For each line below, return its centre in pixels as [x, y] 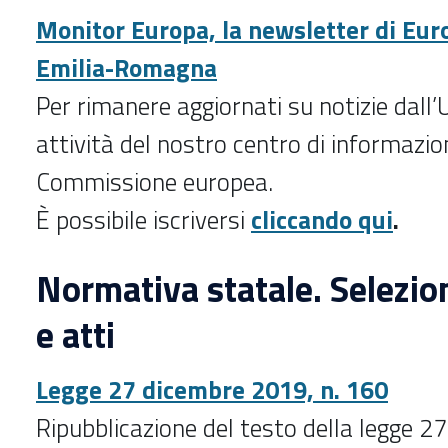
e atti [75, 334]
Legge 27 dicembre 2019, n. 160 [212, 390]
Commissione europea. [154, 181]
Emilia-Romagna [126, 67]
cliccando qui [322, 219]
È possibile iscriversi [143, 219]
